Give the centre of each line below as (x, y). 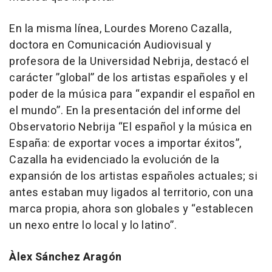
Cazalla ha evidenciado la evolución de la (114, 160)
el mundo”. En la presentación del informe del (125, 110)
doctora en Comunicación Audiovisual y (110, 45)
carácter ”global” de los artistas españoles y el (128, 78)
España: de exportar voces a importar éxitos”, (125, 143)
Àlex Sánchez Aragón (66, 257)
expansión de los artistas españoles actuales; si (133, 176)
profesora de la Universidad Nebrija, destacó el (129, 61)
